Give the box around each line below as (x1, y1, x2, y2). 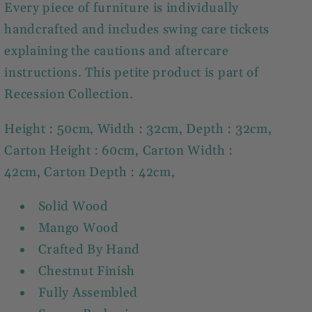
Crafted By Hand (38, 242, 141, 258)
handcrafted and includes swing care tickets (4, 22, 270, 38)
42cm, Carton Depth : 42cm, (4, 164, 175, 180)
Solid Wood (38, 198, 109, 215)
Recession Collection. (4, 86, 134, 103)
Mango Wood (38, 220, 119, 237)
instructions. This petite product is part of (4, 65, 259, 81)
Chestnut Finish (38, 263, 136, 280)
